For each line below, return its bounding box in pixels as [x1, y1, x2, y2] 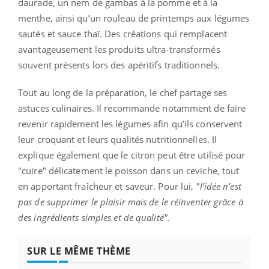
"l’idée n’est [196, 180, 241, 192]
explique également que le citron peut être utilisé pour [18, 148, 246, 161]
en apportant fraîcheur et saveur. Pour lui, [18, 180, 196, 192]
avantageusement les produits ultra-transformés [18, 43, 220, 55]
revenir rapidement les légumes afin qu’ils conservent [18, 117, 243, 130]
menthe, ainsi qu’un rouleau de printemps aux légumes [18, 11, 250, 24]
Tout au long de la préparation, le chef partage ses [18, 86, 228, 98]
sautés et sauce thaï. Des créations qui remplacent [18, 27, 228, 40]
